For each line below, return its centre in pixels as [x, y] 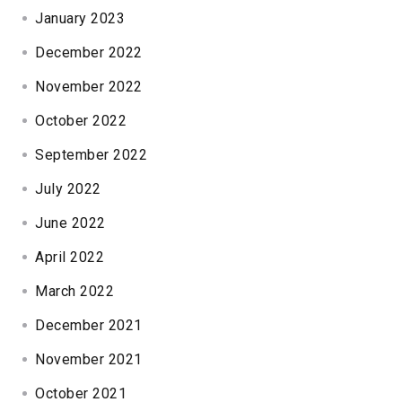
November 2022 [89, 86]
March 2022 [75, 291]
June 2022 [70, 223]
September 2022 [92, 154]
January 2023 [80, 18]
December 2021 [89, 325]
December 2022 [89, 52]
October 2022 [81, 120]
